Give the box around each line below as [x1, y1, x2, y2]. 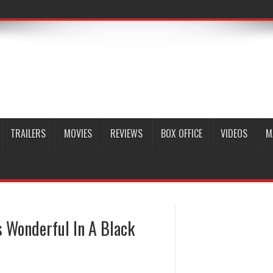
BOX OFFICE [161, 126, 202, 141]
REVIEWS [110, 126, 143, 141]
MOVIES [64, 126, 92, 141]
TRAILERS [10, 126, 46, 141]
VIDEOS [221, 126, 247, 141]
